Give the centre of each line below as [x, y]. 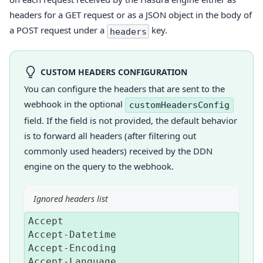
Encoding [93, 248]
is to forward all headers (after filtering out [110, 136]
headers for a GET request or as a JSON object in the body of [131, 15]
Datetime [93, 235]
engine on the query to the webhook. [99, 166]
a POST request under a [58, 30]
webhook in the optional [75, 104]
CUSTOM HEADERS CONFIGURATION [114, 72]
